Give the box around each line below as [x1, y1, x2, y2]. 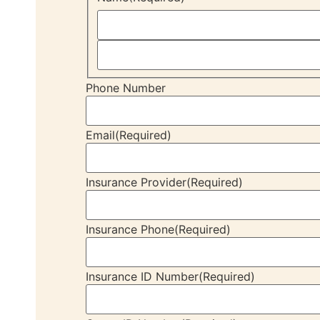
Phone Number [86, 81, 166, 96]
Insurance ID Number [86, 269, 199, 284]
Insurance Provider [86, 175, 186, 190]
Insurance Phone [86, 222, 174, 237]
